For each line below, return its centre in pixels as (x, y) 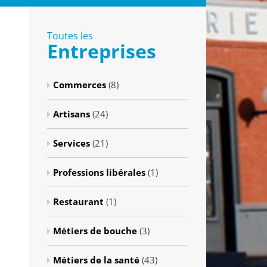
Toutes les (70, 36)
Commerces (80, 85)
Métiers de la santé (97, 260)
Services (72, 143)
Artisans (72, 114)
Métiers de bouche (95, 231)
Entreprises (102, 51)
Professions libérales (100, 172)
